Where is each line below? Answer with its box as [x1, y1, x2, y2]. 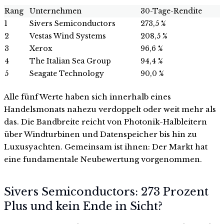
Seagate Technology [29, 68, 104, 78]
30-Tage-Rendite [140, 6, 202, 15]
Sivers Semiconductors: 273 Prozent [4, 185, 208, 199]
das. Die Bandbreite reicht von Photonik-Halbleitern [4, 116, 207, 126]
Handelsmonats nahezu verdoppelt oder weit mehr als [4, 104, 216, 114]
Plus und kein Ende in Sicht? [4, 199, 162, 213]
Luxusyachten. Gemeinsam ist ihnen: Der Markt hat [4, 141, 207, 151]
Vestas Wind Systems [29, 31, 106, 40]
